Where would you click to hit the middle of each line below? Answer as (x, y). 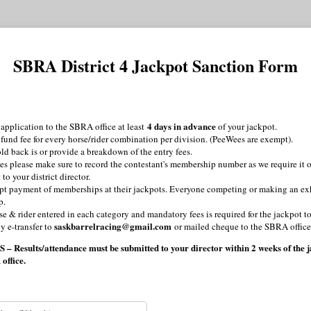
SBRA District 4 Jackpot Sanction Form (155, 65)
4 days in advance (180, 126)
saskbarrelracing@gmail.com (114, 226)
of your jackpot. (247, 126)
